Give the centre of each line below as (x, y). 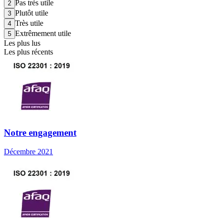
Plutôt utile (32, 13)
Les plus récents (28, 52)
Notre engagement (40, 133)
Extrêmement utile (43, 33)
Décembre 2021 (28, 152)
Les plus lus (22, 43)
